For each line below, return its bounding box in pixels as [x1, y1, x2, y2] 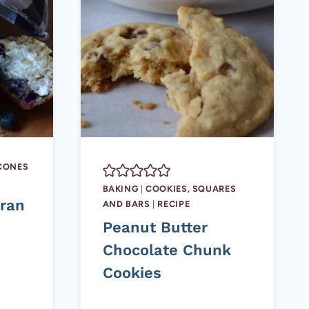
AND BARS [102, 199, 150, 210]
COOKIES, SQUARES [146, 183, 237, 195]
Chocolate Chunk [102, 241, 231, 259]
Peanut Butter [102, 219, 208, 237]
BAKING [102, 183, 139, 195]
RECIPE [157, 199, 190, 210]
